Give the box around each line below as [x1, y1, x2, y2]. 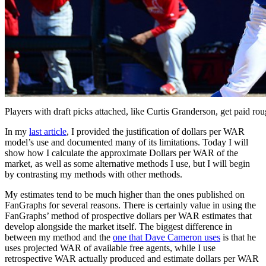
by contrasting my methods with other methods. [5, 169, 182, 179]
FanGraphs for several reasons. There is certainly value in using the [5, 199, 256, 210]
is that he [220, 232, 256, 242]
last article [29, 126, 66, 137]
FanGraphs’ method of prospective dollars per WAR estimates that [5, 210, 252, 221]
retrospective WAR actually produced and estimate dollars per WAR [5, 253, 259, 264]
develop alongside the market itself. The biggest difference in [5, 221, 232, 232]
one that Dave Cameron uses [113, 232, 220, 242]
